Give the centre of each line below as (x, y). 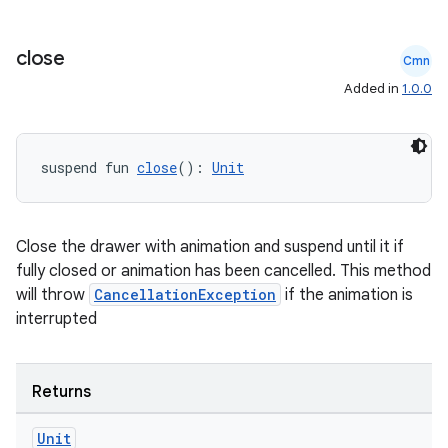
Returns (61, 392)
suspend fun (89, 167)
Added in (373, 88)
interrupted (56, 319)
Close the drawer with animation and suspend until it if (210, 247)
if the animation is (347, 295)
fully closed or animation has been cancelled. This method (223, 271)
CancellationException (185, 294)
